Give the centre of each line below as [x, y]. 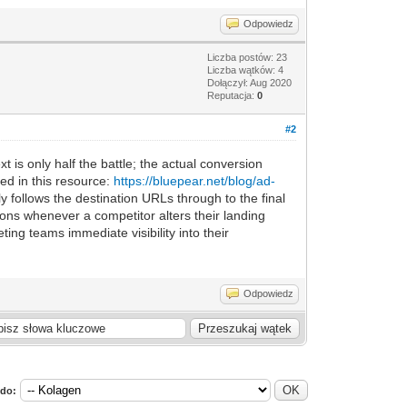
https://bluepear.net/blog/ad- [195, 181]
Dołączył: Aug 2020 [250, 83]
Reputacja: [233, 95]
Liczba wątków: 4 [246, 70]
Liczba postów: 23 [248, 57]
